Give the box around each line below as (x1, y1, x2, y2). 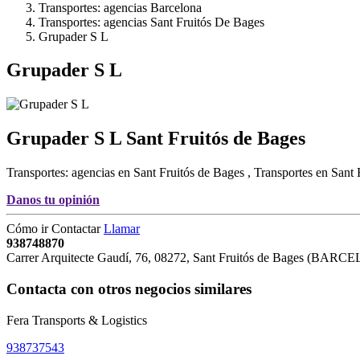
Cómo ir (6, 222, 51, 236)
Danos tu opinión (6, 193, 100, 207)
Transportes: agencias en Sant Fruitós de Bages (6, 166, 247, 180)
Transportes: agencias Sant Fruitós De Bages (39, 14, 264, 29)
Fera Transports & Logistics (6, 313, 147, 327)
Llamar (104, 222, 140, 236)
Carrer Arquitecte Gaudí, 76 (6, 251, 148, 265)
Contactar (51, 222, 104, 236)
